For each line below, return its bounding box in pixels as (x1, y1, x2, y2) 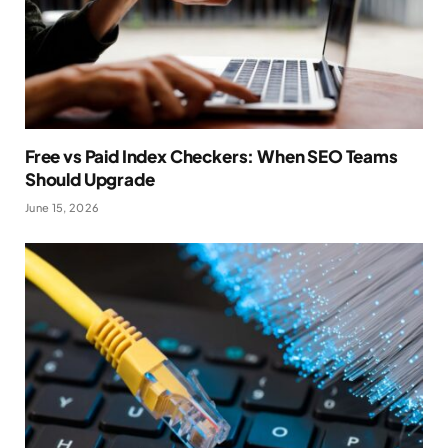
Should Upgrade (25, 168, 155, 191)
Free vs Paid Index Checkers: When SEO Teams (25, 145, 398, 168)
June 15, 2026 (25, 201, 100, 215)
